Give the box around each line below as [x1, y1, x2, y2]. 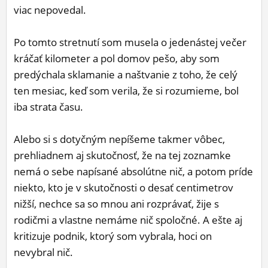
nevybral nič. [14, 245, 73, 260]
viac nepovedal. [14, 3, 86, 17]
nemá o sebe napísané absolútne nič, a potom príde [14, 165, 253, 179]
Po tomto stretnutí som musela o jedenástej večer [14, 35, 246, 50]
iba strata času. [14, 100, 83, 114]
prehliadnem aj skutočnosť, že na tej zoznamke [14, 148, 231, 163]
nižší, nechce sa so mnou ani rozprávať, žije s [14, 197, 219, 211]
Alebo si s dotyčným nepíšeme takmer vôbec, [14, 132, 225, 147]
